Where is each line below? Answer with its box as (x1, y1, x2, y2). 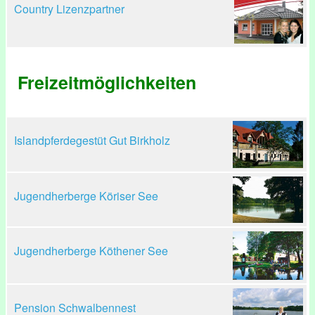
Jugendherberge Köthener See (14, 243, 168, 259)
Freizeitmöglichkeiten (18, 70, 196, 95)
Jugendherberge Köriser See (14, 188, 158, 204)
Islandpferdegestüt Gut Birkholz (14, 132, 170, 148)
